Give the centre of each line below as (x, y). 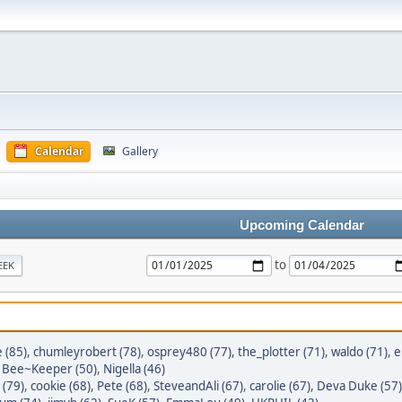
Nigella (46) (134, 369)
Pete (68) (122, 386)
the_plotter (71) (281, 352)
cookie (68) (61, 386)
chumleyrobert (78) (87, 352)
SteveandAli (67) (198, 386)
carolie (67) (280, 386)
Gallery (140, 151)
